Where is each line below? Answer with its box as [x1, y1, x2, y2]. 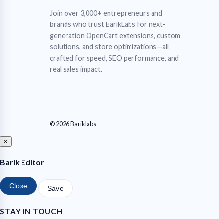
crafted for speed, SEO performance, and [50, 54, 179, 63]
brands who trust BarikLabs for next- [50, 20, 166, 29]
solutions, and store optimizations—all [50, 43, 169, 51]
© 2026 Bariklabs [50, 119, 96, 128]
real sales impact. [50, 65, 102, 74]
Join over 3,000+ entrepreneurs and [50, 9, 162, 18]
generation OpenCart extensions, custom [50, 31, 180, 40]
